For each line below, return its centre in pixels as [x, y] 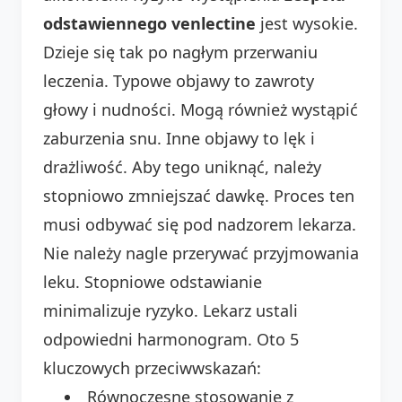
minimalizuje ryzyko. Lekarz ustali [170, 310]
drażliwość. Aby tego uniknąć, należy [182, 166]
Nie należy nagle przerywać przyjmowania [201, 253]
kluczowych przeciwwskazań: [152, 367]
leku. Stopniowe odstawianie [153, 281]
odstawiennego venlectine [149, 23]
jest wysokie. [307, 23]
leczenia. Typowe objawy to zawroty [179, 80]
